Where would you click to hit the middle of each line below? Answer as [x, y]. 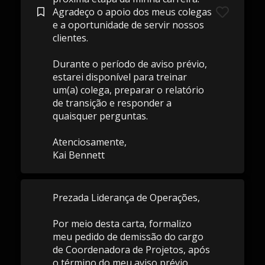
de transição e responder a [112, 103]
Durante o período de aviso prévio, [130, 64]
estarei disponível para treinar [119, 77]
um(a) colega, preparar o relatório [128, 90]
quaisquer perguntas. [100, 116]
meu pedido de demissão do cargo [128, 237]
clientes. [70, 38]
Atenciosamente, [89, 142]
